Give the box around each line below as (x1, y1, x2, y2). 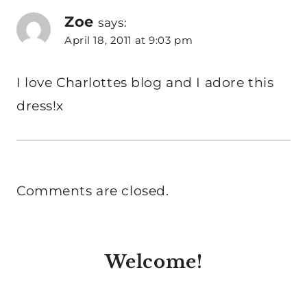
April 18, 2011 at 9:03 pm (64, 33, 193, 47)
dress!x (16, 98, 64, 114)
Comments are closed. (16, 183, 169, 199)
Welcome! (104, 251, 203, 273)
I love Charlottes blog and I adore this (16, 75, 274, 91)
